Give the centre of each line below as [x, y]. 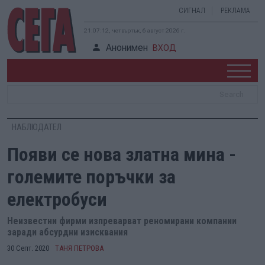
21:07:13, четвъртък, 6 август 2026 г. [135, 30]
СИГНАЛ [192, 11]
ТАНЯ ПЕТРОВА [79, 248]
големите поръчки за [91, 177]
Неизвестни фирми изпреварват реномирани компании [122, 221]
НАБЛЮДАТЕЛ [37, 127]
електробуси [57, 199]
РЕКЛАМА [235, 11]
